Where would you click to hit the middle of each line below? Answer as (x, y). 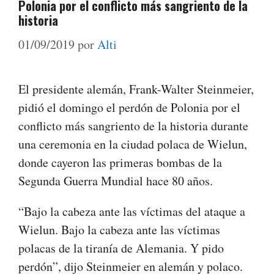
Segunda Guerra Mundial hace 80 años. (116, 181)
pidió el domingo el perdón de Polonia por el (129, 108)
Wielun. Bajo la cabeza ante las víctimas (119, 230)
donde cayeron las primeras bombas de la (120, 163)
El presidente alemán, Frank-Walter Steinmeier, (136, 89)
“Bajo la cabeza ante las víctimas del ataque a (132, 212)
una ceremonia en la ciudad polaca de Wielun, (133, 144)
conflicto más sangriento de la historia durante (133, 126)
